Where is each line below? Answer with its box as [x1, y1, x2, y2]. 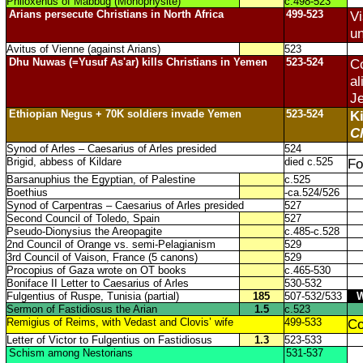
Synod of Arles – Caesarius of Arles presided [6, 143, 216, 155]
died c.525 [284, 156, 333, 168]
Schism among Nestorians [8, 347, 133, 359]
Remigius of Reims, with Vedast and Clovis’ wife [6, 316, 233, 328]
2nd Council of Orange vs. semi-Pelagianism [6, 238, 216, 250]
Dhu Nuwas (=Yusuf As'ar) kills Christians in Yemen [8, 56, 267, 68]
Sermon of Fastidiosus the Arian [6, 303, 157, 315]
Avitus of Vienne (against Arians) [6, 43, 160, 55]
